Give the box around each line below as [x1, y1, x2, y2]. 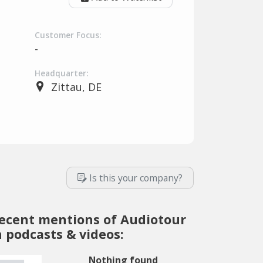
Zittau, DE [50, 80, 102, 94]
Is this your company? [89, 171, 183, 184]
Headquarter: [35, 68, 88, 79]
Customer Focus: [35, 30, 101, 41]
